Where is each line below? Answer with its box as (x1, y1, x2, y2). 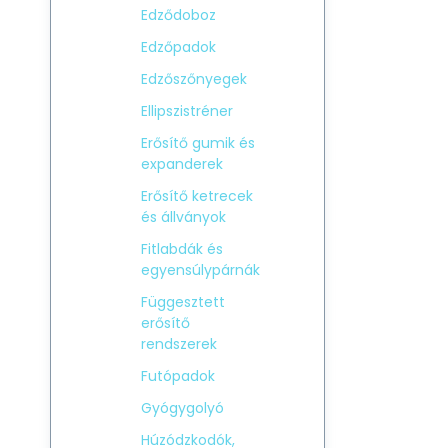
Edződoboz (141, 5, 216, 25)
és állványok (141, 207, 226, 227)
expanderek (141, 154, 223, 174)
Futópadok (141, 366, 215, 386)
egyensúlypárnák (141, 260, 260, 280)
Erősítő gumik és (141, 133, 255, 153)
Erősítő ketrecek (141, 186, 253, 206)
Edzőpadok (141, 37, 216, 57)
